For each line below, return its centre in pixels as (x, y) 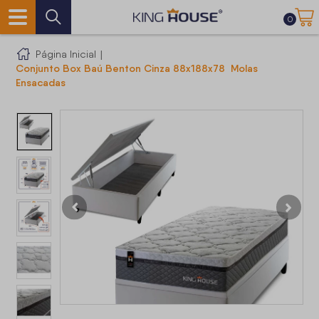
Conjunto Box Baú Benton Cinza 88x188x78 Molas (137, 68)
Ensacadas (41, 83)
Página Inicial (66, 54)
